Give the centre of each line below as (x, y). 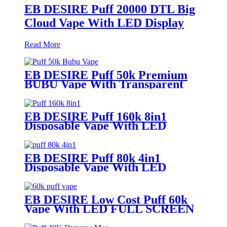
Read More (42, 44)
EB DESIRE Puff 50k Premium (106, 75)
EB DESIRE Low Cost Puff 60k (106, 199)
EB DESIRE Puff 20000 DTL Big (110, 9)
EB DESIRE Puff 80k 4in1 (92, 158)
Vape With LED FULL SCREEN (109, 209)
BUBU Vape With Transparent (104, 84)
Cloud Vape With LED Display (104, 23)
